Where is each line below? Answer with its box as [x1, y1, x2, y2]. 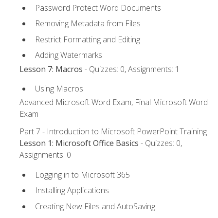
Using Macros [35, 83, 83, 94]
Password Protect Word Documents [35, 2, 161, 13]
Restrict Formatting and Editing [35, 34, 140, 45]
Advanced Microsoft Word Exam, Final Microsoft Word [19, 97, 208, 108]
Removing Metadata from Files [35, 18, 141, 29]
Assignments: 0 [19, 149, 71, 161]
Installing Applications [35, 185, 109, 196]
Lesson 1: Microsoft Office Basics [19, 138, 139, 149]
